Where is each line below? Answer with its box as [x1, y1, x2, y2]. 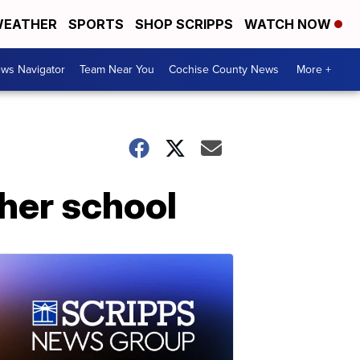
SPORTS [68, 16, 124, 32]
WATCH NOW [244, 16, 334, 32]
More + [297, 61, 331, 78]
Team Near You [80, 61, 154, 78]
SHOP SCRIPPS [135, 16, 233, 32]
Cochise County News [169, 61, 279, 78]
